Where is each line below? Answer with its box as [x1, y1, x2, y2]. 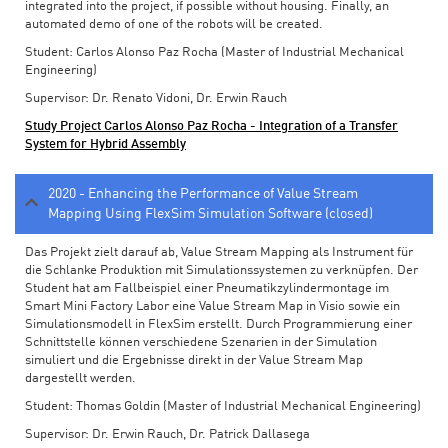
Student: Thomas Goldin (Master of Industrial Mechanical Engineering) [25, 400, 421, 414]
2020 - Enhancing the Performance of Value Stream [48, 187, 358, 202]
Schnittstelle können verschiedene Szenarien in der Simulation [25, 336, 377, 350]
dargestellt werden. [25, 372, 136, 386]
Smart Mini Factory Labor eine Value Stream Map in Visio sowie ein [25, 300, 400, 314]
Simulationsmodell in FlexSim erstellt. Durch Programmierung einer [25, 318, 412, 332]
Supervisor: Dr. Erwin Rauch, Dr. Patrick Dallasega [25, 428, 310, 442]
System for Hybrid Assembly [25, 138, 186, 152]
